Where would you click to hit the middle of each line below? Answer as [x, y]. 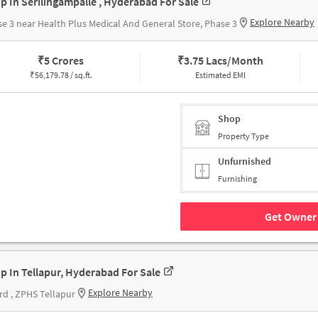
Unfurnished [245, 161]
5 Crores [64, 61]
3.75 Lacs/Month [223, 61]
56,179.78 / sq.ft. [63, 75]
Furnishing [237, 179]
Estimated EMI [220, 75]
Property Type [243, 136]
